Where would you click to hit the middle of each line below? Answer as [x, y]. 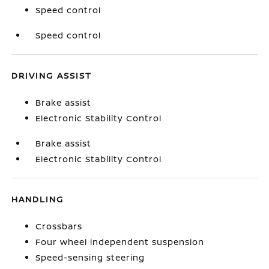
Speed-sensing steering [90, 257]
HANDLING [38, 199]
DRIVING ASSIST [52, 75]
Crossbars [59, 226]
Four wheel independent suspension [120, 242]
